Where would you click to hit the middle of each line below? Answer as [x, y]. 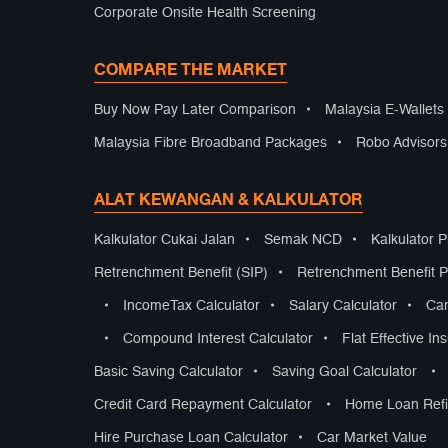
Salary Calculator [343, 306]
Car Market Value [372, 438]
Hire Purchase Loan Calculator [191, 438]
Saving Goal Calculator [344, 372]
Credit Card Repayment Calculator [203, 405]
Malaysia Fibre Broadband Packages [210, 143]
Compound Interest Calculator [218, 339]
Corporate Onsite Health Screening [205, 13]
